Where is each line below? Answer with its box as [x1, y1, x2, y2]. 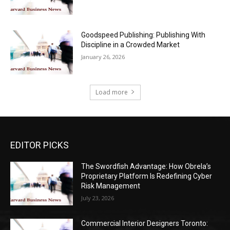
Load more [95, 87, 128, 97]
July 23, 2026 [81, 194, 114, 202]
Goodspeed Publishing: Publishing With [81, 30, 206, 39]
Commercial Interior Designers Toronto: [81, 219, 208, 228]
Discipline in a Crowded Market [81, 40, 180, 49]
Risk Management [81, 181, 141, 190]
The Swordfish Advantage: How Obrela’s [81, 162, 212, 170]
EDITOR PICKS [10, 139, 69, 150]
